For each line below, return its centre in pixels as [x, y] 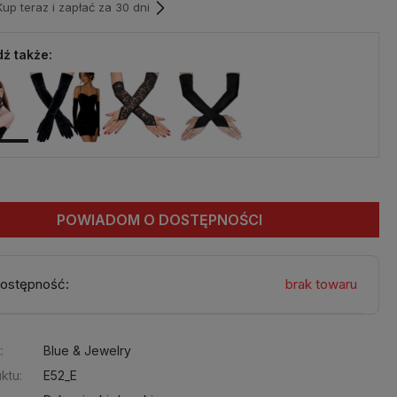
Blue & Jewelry [88, 350]
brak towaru [321, 284]
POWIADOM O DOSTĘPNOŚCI [160, 220]
